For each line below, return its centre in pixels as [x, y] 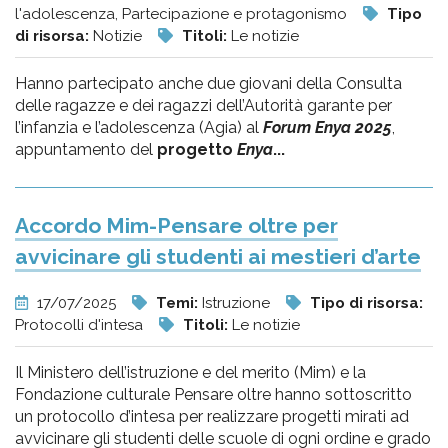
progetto [197, 149]
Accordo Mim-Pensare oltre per [176, 225]
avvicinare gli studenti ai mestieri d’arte [218, 256]
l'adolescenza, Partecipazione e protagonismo [183, 14]
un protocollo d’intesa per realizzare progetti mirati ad [212, 416]
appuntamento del [86, 149]
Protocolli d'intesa [81, 325]
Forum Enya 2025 [327, 127]
